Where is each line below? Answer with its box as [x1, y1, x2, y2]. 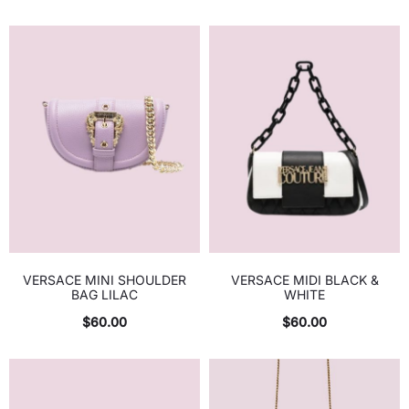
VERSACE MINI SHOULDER [23, 271, 186, 288]
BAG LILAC [71, 286, 138, 302]
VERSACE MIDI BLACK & [230, 271, 379, 288]
